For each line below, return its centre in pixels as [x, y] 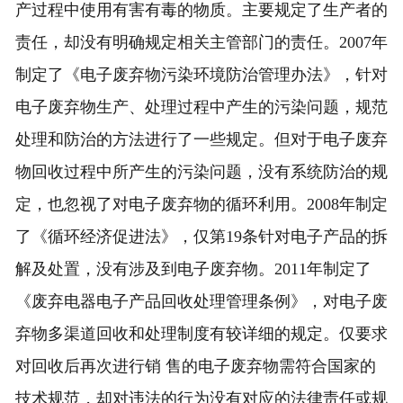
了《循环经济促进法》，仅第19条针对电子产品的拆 [201, 237]
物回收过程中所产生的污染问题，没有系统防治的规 [201, 172]
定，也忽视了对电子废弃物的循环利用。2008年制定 [201, 205]
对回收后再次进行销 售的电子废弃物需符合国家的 [195, 367]
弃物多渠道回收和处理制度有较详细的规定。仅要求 [201, 334]
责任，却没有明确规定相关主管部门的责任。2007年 [201, 43]
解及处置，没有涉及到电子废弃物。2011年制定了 [193, 269]
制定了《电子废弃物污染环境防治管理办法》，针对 [201, 75]
